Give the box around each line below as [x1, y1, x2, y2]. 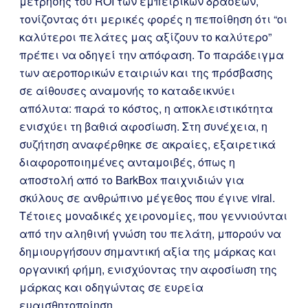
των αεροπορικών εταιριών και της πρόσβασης [19, 65, 273, 80]
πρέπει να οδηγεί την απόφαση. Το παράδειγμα [19, 47, 284, 63]
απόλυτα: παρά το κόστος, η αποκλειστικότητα [19, 100, 273, 116]
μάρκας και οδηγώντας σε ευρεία [19, 279, 203, 295]
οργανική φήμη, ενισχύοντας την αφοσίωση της [19, 261, 277, 277]
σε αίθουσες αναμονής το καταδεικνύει [19, 82, 235, 98]
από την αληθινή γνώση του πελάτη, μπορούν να [19, 225, 281, 241]
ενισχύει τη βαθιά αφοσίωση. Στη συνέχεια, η [19, 118, 267, 134]
